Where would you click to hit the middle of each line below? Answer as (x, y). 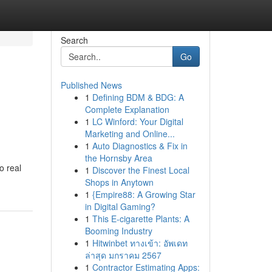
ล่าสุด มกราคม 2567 (123, 255)
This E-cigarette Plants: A (141, 219)
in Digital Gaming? (120, 206)
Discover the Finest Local (141, 170)
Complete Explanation (127, 109)
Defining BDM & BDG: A (138, 97)
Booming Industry (118, 231)
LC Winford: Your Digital (138, 121)
